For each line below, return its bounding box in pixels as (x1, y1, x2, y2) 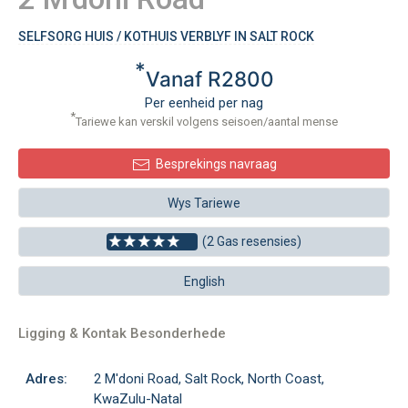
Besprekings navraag (155, 157, 277, 171)
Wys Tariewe (168, 196, 240, 210)
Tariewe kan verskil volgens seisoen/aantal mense (76, 115, 338, 128)
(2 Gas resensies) (202, 234, 301, 249)
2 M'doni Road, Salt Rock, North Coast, (94, 371, 324, 387)
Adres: (25, 371, 67, 387)
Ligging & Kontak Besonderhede (18, 325, 226, 342)
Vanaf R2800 (145, 66, 274, 91)
